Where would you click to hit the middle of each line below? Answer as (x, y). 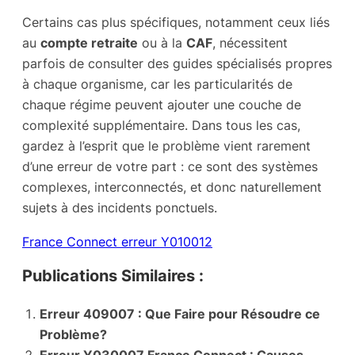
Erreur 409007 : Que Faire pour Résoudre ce (180, 314)
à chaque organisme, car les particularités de (157, 84)
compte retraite (89, 43)
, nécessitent (250, 43)
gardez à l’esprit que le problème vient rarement (166, 146)
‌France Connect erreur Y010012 (117, 241)
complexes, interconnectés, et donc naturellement (172, 187)
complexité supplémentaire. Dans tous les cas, (161, 126)
